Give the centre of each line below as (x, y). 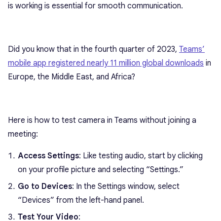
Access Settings (48, 156)
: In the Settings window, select (126, 186)
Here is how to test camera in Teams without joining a (102, 120)
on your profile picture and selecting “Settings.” (101, 169)
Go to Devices (45, 186)
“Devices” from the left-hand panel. (81, 200)
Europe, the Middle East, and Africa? (72, 77)
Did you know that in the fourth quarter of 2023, (93, 49)
